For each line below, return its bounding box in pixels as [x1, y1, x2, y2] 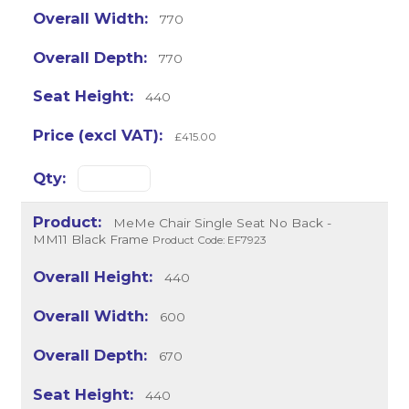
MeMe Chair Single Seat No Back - [109, 215, 331, 231]
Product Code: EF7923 [152, 234, 267, 247]
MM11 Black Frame [33, 232, 150, 247]
